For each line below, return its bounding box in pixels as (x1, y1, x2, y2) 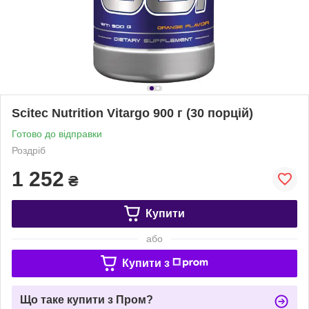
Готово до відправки (12, 128, 102, 139)
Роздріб (12, 144, 46, 156)
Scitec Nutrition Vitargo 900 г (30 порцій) (12, 106, 253, 120)
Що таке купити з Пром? (20, 293, 153, 306)
